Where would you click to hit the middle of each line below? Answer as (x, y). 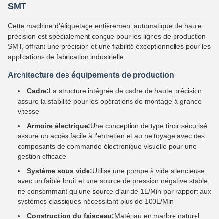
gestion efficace (42, 156)
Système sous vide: (60, 171)
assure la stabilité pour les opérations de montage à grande (110, 101)
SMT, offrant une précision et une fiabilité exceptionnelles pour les (109, 46)
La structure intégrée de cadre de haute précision (125, 91)
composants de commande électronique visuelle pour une (107, 146)
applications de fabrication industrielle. (67, 57)
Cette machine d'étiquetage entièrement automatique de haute (105, 26)
